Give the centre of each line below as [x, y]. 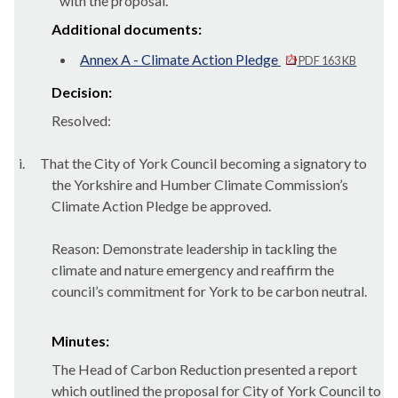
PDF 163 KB [327, 60]
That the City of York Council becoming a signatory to [203, 163]
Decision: [82, 92]
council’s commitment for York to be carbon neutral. [209, 291]
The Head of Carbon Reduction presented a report [204, 369]
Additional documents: [127, 29]
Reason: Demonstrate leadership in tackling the [194, 248]
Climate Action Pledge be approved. [161, 206]
